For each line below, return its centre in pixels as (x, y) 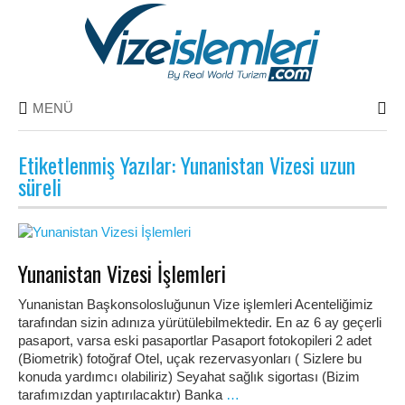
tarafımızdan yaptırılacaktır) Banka (122, 395)
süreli (40, 186)
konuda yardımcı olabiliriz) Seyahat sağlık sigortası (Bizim (189, 377)
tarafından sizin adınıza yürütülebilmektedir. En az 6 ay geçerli (200, 323)
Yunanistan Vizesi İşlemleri (122, 273)
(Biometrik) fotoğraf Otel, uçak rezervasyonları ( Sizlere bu (190, 359)
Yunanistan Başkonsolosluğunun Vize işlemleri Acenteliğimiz (196, 305)
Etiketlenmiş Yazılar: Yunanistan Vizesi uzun (187, 165)
